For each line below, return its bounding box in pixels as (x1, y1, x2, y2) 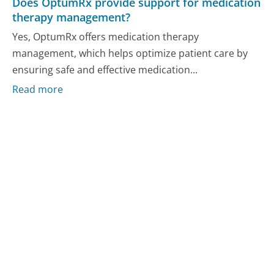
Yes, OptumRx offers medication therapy (12, 29, 199, 43)
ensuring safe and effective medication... (12, 62, 198, 76)
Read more (12, 83, 64, 97)
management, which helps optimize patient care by (12, 46, 248, 60)
